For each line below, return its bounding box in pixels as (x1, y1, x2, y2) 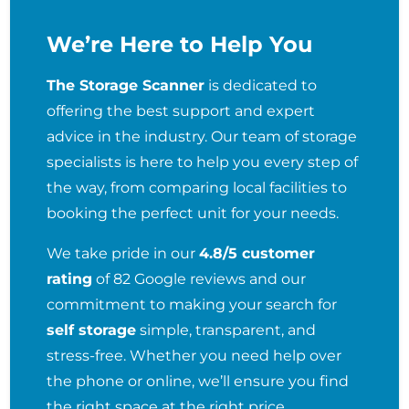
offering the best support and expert (47, 101, 316, 120)
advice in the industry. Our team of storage (47, 127, 358, 145)
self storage (47, 320, 137, 339)
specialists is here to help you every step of (47, 152, 359, 171)
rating (47, 269, 93, 288)
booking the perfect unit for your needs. (47, 204, 340, 222)
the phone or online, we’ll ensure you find (47, 372, 350, 390)
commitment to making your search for (47, 295, 338, 313)
